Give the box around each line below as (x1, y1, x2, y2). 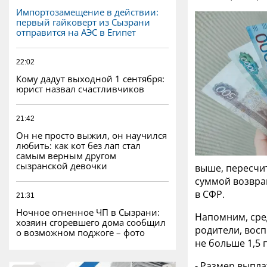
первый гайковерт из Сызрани (16, 15, 150, 28)
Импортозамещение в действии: (16, 5, 159, 18)
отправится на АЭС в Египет (16, 26, 136, 38)
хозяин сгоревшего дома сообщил (16, 216, 166, 228)
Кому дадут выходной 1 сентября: (16, 72, 164, 85)
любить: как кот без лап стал (16, 139, 141, 151)
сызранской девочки (16, 159, 107, 172)
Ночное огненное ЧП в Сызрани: (16, 206, 160, 218)
